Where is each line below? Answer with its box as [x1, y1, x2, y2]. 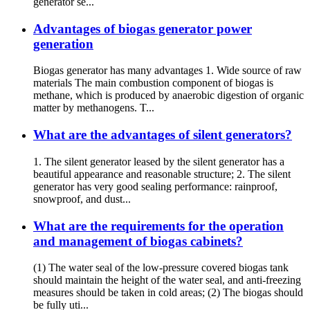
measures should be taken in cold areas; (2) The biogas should [33, 286, 303, 299]
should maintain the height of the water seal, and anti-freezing [33, 274, 301, 286]
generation [33, 36, 93, 51]
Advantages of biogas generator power [33, 21, 252, 36]
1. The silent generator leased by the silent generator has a [33, 155, 284, 167]
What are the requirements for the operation [33, 218, 284, 233]
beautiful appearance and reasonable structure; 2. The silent [33, 167, 291, 180]
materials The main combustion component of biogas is [33, 77, 273, 89]
